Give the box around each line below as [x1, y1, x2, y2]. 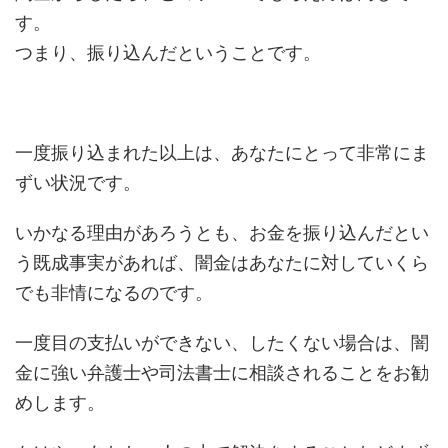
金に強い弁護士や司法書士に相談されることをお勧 [15, 362, 429, 383]
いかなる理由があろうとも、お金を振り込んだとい [15, 222, 429, 243]
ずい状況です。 [15, 172, 141, 193]
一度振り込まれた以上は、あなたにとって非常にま [15, 142, 429, 163]
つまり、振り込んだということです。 [15, 42, 321, 63]
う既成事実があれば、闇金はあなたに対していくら [15, 252, 429, 273]
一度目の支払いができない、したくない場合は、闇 [15, 332, 429, 353]
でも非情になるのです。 [15, 282, 213, 303]
